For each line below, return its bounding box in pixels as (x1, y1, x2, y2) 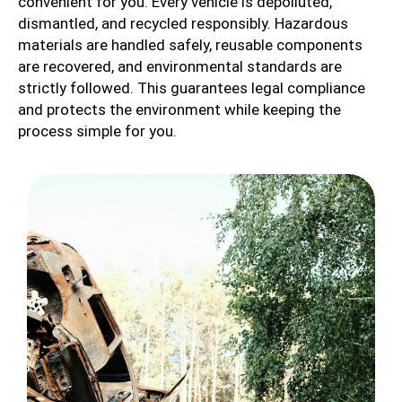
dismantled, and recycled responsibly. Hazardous (18, 14, 348, 33)
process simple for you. (18, 122, 177, 141)
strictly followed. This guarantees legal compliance (18, 79, 365, 98)
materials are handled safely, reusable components (18, 36, 363, 55)
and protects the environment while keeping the (18, 100, 341, 119)
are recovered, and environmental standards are (18, 57, 342, 76)
